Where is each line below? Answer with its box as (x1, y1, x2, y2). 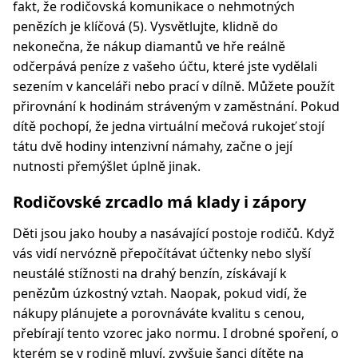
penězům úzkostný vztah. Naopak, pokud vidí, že (13, 284, 307, 302)
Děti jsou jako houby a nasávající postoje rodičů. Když (13, 225, 335, 242)
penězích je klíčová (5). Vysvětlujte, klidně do (13, 18, 278, 35)
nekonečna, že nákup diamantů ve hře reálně (13, 38, 285, 55)
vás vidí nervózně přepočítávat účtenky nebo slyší (13, 245, 311, 262)
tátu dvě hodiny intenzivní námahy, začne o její (13, 137, 292, 155)
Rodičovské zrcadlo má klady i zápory (13, 191, 306, 213)
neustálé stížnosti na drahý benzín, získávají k (13, 265, 287, 282)
